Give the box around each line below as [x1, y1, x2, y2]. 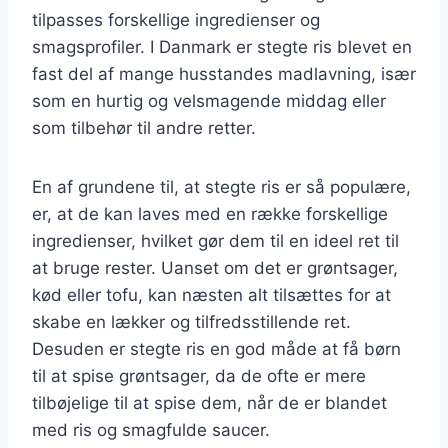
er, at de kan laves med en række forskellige [32, 203, 388, 224]
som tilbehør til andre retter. [32, 117, 256, 138]
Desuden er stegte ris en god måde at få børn [32, 338, 401, 359]
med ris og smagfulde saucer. [32, 419, 270, 440]
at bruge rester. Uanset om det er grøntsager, [32, 257, 398, 278]
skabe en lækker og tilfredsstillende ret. [32, 311, 351, 332]
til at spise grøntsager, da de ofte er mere [32, 365, 366, 386]
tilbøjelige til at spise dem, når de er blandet [32, 392, 387, 413]
